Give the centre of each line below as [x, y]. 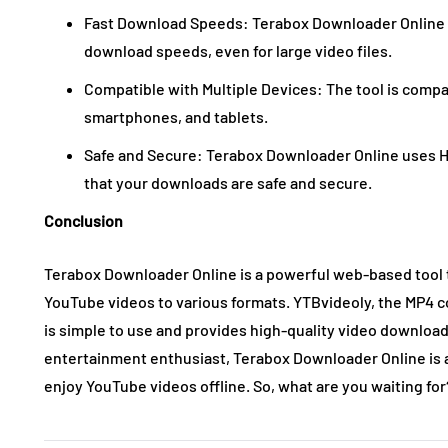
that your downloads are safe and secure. [228, 182]
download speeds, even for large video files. [238, 50]
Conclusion [83, 220]
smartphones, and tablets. [176, 116]
